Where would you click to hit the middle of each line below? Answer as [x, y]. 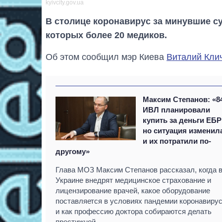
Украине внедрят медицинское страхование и [133, 180]
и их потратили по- [177, 141]
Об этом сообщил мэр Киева [106, 57]
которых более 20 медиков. [106, 35]
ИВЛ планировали [177, 110]
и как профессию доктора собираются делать [134, 212]
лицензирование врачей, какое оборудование [133, 191]
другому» [73, 152]
